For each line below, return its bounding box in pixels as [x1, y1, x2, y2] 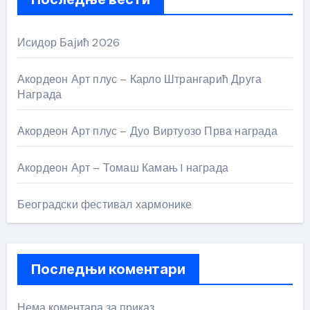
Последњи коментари [30, 261, 185, 277]
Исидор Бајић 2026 [17, 35, 120, 50]
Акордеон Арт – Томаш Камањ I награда [17, 161, 228, 175]
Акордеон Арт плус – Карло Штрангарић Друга [17, 72, 262, 86]
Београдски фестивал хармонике [17, 197, 192, 212]
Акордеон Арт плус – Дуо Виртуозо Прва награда [17, 124, 277, 138]
